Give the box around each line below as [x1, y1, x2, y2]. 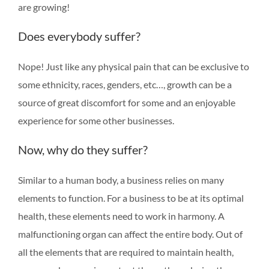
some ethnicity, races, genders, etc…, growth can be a [18, 78, 232, 90]
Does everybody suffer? [18, 28, 141, 43]
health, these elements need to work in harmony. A [18, 210, 225, 222]
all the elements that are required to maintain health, [18, 246, 234, 258]
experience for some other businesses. [18, 114, 174, 126]
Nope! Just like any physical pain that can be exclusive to [18, 60, 249, 72]
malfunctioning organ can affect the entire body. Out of [18, 228, 243, 240]
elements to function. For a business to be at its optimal [18, 192, 244, 204]
